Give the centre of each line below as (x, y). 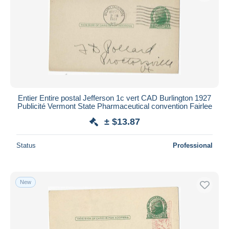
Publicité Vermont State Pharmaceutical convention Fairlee (114, 106)
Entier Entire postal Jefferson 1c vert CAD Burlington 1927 (114, 98)
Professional (193, 145)
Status (26, 145)
